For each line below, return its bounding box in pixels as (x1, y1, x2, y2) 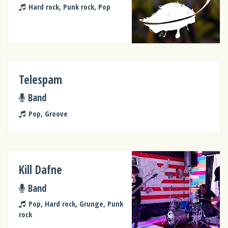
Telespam (19, 71, 63, 88)
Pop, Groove (28, 108, 68, 119)
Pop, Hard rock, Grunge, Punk (28, 198, 123, 209)
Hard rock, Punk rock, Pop (28, 2, 110, 12)
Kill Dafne (19, 162, 63, 178)
